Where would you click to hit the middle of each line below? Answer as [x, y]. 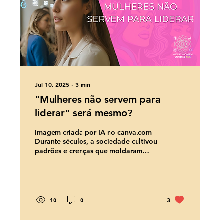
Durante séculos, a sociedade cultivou [96, 142]
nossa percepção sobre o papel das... [95, 160]
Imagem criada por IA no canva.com [93, 132]
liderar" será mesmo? [83, 113]
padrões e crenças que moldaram [89, 151]
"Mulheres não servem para [98, 99]
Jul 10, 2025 [52, 85]
